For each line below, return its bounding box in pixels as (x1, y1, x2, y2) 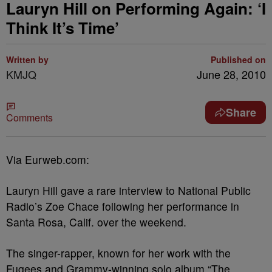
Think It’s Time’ (6, 16, 119, 39)
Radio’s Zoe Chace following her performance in (6, 199, 239, 214)
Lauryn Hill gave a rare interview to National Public (6, 183, 251, 198)
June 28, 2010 (197, 66, 266, 82)
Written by (6, 53, 49, 66)
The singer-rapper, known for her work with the (6, 245, 231, 260)
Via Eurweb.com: (6, 152, 89, 167)
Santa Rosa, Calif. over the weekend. (6, 214, 186, 229)
